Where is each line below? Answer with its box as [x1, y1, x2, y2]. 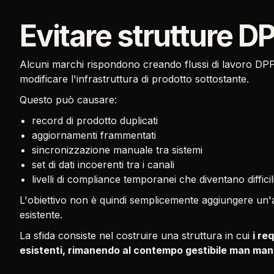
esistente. [20, 209, 62, 221]
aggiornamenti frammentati [32, 129, 156, 141]
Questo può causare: [20, 94, 117, 106]
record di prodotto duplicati [32, 114, 158, 127]
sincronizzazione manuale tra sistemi [32, 144, 202, 156]
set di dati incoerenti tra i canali [32, 158, 174, 171]
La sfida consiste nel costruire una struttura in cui [20, 229, 253, 242]
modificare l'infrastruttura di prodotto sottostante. [20, 73, 249, 85]
